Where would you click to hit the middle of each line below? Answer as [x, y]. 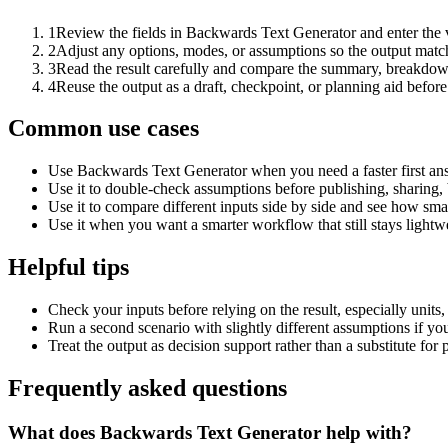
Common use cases [103, 128]
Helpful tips [68, 267]
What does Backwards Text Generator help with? [210, 432]
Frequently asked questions [147, 388]
